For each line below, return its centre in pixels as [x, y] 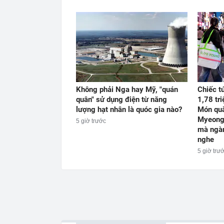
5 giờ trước [91, 121]
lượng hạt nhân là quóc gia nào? [129, 109]
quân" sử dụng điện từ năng [121, 99]
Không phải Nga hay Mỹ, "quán [127, 89]
